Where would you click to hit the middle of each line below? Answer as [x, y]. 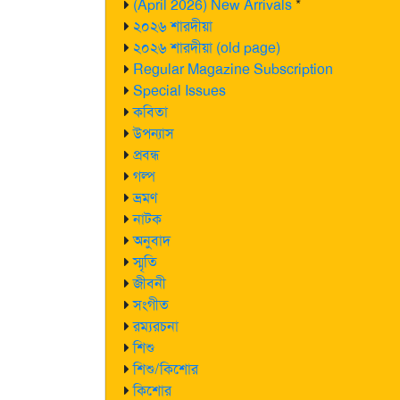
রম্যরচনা [156, 326]
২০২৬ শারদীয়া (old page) [207, 48]
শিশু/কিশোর [166, 369]
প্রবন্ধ [146, 155]
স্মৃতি [145, 262]
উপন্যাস [154, 133]
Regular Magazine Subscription [233, 69]
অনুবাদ [152, 241]
